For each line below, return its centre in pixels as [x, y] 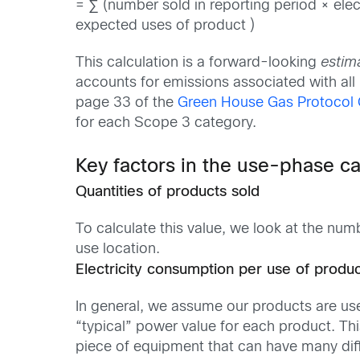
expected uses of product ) [166, 27]
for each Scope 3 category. [166, 123]
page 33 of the [127, 103]
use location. [118, 249]
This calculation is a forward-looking [198, 63]
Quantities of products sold [168, 192]
